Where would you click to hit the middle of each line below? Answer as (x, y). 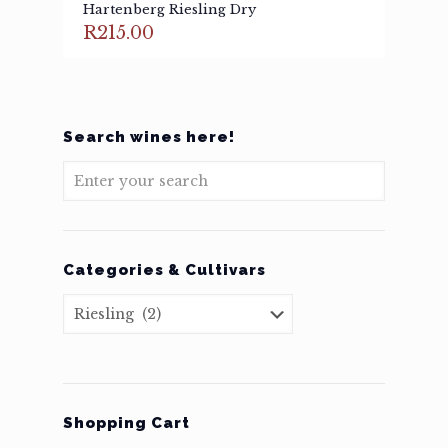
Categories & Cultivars (164, 270)
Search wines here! (149, 137)
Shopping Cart (126, 423)
